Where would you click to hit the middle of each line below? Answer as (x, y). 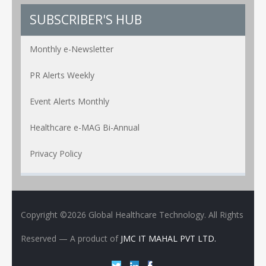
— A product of (90, 239)
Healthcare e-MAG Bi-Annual (85, 128)
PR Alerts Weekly (62, 75)
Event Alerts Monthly (69, 102)
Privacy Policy (56, 154)
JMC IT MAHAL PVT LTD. (168, 239)
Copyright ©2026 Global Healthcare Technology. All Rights (132, 215)
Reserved (40, 239)
